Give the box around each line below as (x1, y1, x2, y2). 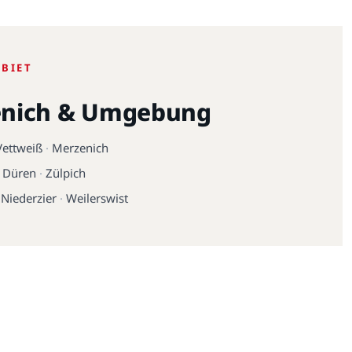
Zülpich (45, 165, 86, 181)
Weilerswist (65, 190, 128, 207)
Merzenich (51, 140, 108, 156)
